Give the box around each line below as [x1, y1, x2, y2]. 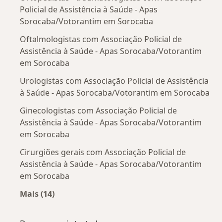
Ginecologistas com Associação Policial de [20, 105, 177, 116]
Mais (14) [20, 188, 55, 199]
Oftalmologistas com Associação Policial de [20, 34, 182, 45]
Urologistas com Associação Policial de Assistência [20, 75, 209, 86]
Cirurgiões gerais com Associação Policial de [20, 147, 186, 158]
